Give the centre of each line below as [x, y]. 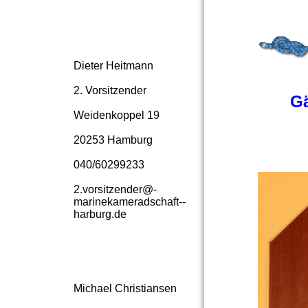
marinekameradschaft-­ [130, 202]
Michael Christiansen [125, 288]
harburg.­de [100, 214]
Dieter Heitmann [113, 66]
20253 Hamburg [113, 140]
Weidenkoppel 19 [117, 115]
